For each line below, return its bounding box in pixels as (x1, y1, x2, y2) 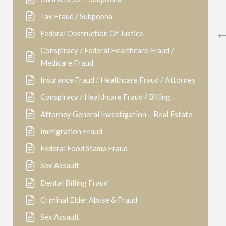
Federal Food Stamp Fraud (40, 144, 128, 153)
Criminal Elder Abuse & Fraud (40, 195, 137, 204)
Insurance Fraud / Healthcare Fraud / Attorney (40, 75, 196, 84)
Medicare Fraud (40, 58, 93, 67)
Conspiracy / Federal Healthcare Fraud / (40, 46, 174, 55)
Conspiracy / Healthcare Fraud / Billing (40, 92, 171, 101)
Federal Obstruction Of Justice (40, 29, 143, 38)
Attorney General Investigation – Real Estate (40, 109, 192, 119)
